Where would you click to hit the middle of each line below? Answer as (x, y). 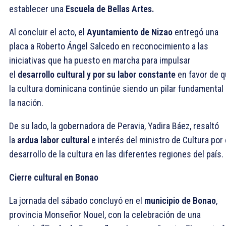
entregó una (195, 32)
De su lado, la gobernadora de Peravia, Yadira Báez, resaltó (114, 126)
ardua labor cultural (53, 140)
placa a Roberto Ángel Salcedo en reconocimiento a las (109, 46)
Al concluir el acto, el (48, 32)
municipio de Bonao (180, 200)
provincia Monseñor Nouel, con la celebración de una (105, 214)
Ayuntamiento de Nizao (130, 32)
